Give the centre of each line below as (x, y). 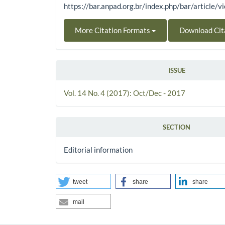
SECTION (177, 127)
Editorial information (98, 149)
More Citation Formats (114, 30)
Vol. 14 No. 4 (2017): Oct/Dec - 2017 (125, 93)
